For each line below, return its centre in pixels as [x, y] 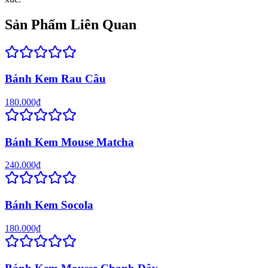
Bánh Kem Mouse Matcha [69, 142]
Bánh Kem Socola [49, 205]
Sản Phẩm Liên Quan [71, 24]
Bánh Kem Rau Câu [55, 79]
